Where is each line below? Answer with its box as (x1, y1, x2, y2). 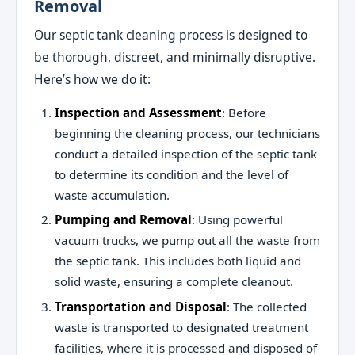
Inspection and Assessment (54, 105, 222, 121)
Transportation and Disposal (54, 298, 227, 315)
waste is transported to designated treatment (54, 319, 308, 335)
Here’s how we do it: (34, 70, 151, 88)
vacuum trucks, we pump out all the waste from (54, 232, 320, 249)
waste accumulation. (54, 187, 170, 204)
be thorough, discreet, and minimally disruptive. (34, 48, 316, 66)
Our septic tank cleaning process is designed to (34, 25, 308, 44)
